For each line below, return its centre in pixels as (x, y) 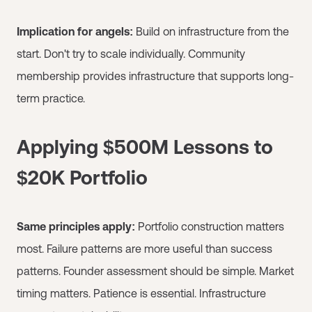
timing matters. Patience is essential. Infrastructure (141, 293)
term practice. (51, 98)
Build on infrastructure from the (211, 31)
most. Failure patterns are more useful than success (145, 248)
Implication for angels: (75, 31)
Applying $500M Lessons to (145, 147)
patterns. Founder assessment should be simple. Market (155, 271)
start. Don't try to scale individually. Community (131, 53)
